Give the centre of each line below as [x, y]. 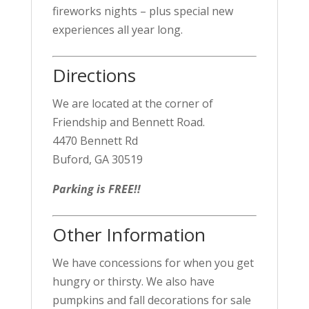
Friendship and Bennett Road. [128, 122]
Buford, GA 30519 [97, 159]
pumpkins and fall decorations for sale [151, 300]
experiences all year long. [117, 30]
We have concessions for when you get [153, 263]
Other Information [129, 235]
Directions [94, 75]
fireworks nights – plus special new [142, 11]
